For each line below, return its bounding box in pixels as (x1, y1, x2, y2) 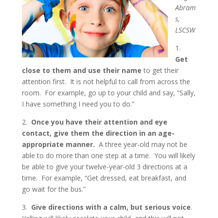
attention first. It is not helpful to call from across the (21, 77, 190, 86)
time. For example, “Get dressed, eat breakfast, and (21, 173, 186, 182)
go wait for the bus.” (21, 184, 86, 194)
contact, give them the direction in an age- (21, 128, 175, 138)
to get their (141, 66, 179, 75)
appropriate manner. (21, 140, 95, 149)
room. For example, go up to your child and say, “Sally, (21, 88, 196, 97)
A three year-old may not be (94, 140, 187, 149)
